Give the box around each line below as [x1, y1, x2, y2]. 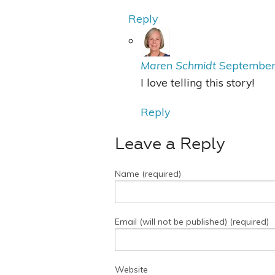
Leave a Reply [115, 134, 225, 154]
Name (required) [115, 168, 181, 180]
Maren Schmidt [141, 58, 217, 72]
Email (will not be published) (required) [115, 216, 269, 228]
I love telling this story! [141, 76, 255, 90]
